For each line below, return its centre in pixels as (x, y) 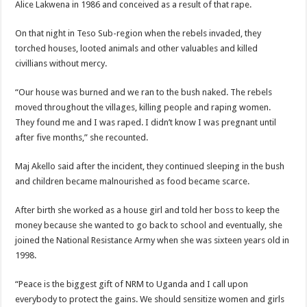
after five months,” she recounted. (82, 137)
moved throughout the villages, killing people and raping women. (143, 107)
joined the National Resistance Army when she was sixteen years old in (152, 240)
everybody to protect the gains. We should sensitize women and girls (150, 299)
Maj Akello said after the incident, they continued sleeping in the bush (150, 166)
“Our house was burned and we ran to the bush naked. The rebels (144, 92)
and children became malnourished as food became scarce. (133, 181)
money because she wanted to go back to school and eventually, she (149, 225)
